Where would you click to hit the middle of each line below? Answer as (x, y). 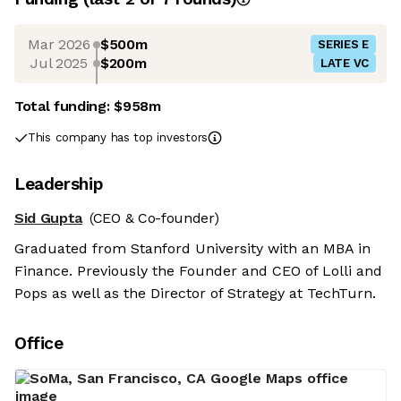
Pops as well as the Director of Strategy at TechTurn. (195, 294)
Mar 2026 (59, 44)
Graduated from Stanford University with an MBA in (192, 249)
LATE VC (344, 64)
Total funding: (64, 107)
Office (39, 344)
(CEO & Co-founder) (154, 218)
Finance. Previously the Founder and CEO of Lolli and (198, 271)
